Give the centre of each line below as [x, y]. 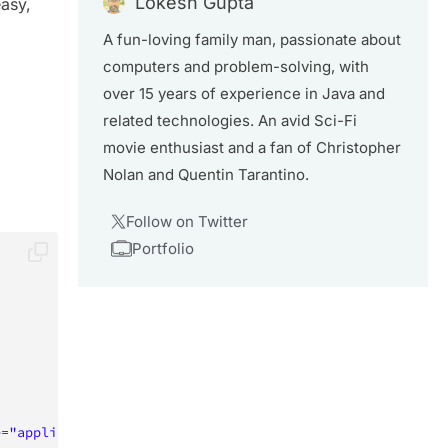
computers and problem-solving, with [236, 66]
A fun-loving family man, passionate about [252, 39]
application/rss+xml [93, 432]
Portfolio [162, 248]
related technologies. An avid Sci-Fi [230, 120]
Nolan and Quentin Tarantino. [206, 174]
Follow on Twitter [186, 221]
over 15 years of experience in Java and [244, 93]
